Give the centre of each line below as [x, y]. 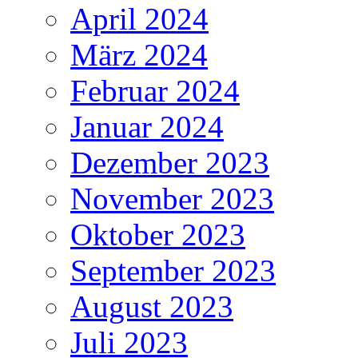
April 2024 [139, 19]
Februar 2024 [155, 91]
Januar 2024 [147, 127]
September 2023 [173, 271]
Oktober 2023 [158, 235]
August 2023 [152, 307]
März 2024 [139, 55]
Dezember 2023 [170, 163]
